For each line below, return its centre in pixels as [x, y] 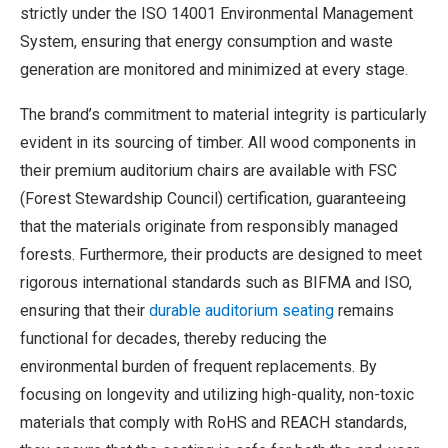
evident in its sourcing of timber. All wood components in [218, 142]
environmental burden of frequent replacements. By [198, 366]
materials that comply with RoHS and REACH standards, [213, 422]
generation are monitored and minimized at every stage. [214, 69]
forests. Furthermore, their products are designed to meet [221, 254]
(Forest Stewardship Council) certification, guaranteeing [213, 198]
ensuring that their [84, 310]
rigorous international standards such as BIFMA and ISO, [216, 282]
